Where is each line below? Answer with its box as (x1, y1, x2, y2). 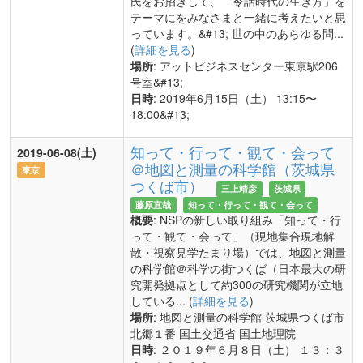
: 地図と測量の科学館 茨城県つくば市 (153, 309, 344, 325)
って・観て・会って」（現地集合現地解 (130, 228, 335, 244)
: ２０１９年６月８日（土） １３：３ (153, 341, 344, 357)
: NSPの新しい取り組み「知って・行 (153, 211, 341, 228)
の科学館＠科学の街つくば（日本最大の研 (130, 260, 346, 276)
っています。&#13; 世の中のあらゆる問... (130, 25, 344, 41)
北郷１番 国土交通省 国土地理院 (130, 325, 296, 341)
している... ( (130, 293, 193, 309)
